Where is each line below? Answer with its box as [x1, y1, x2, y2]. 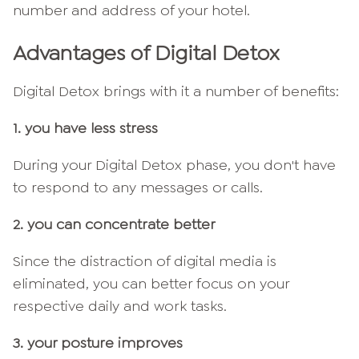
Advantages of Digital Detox [13, 39, 279, 67]
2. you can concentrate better [13, 215, 216, 235]
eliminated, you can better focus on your [13, 274, 289, 294]
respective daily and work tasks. [13, 296, 227, 317]
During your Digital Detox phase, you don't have [13, 155, 336, 175]
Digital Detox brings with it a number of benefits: [13, 82, 339, 102]
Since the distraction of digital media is [13, 252, 276, 272]
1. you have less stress [13, 119, 158, 139]
